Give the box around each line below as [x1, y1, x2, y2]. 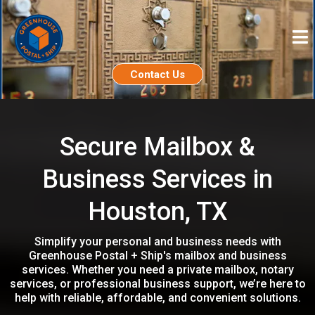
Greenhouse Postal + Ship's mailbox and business [28, 248, 287, 262]
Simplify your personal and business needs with [34, 234, 281, 248]
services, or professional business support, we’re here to [9, 276, 306, 290]
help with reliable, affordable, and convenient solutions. [14, 290, 301, 304]
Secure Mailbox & [60, 131, 255, 162]
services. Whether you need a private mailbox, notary [21, 262, 294, 276]
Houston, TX [87, 196, 228, 226]
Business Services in [42, 164, 273, 194]
